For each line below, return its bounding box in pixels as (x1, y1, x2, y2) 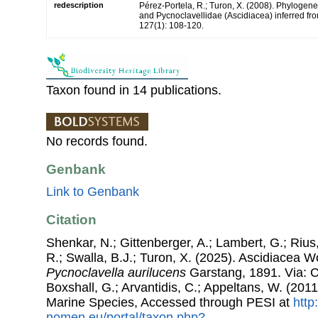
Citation (46, 212, 97, 228)
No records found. (46, 133, 148, 148)
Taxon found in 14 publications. (46, 82, 221, 97)
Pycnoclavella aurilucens (46, 265, 186, 280)
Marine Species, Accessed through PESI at (46, 295, 293, 309)
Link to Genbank (46, 185, 139, 199)
